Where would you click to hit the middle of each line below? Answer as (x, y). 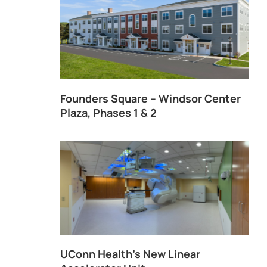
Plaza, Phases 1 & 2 (108, 112)
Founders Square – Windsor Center (150, 98)
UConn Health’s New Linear (130, 254)
